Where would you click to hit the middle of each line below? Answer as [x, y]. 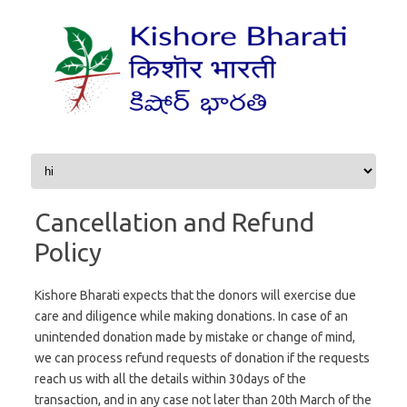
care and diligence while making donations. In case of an [191, 316]
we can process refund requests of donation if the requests [202, 357]
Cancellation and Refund [174, 222]
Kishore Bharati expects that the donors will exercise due [195, 295]
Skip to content [70, 159]
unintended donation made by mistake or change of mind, [195, 337]
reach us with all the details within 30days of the [170, 378]
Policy [68, 252]
